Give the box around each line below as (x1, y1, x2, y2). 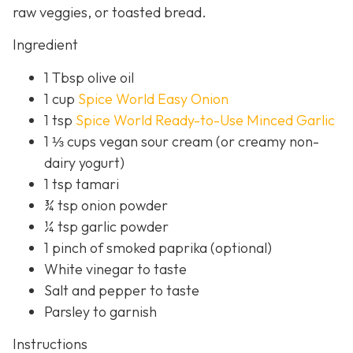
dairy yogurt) (44, 153, 124, 172)
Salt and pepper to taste (44, 281, 199, 299)
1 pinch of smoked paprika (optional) (44, 238, 272, 257)
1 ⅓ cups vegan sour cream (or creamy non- (44, 132, 319, 150)
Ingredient (13, 35, 78, 54)
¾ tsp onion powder (44, 195, 168, 214)
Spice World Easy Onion (78, 89, 229, 108)
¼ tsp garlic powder (44, 217, 169, 236)
